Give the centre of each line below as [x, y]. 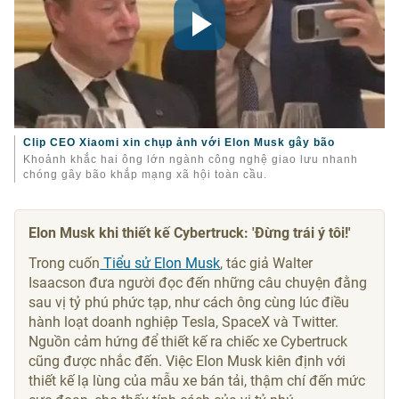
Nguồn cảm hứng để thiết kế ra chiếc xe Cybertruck [188, 342]
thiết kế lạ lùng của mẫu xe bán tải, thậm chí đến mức [197, 381]
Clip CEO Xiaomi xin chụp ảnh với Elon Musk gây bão [179, 143]
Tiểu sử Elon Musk [160, 264]
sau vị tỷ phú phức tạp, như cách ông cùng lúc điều [189, 303]
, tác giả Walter [267, 264]
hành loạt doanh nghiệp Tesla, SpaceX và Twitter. [184, 322]
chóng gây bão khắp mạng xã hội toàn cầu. [146, 175]
